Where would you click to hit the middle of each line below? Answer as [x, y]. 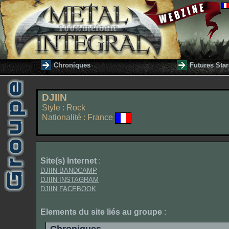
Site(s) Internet [68, 161]
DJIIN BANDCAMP [69, 170]
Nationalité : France [78, 118]
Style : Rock [64, 108]
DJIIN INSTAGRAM [70, 180]
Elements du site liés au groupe [101, 212]
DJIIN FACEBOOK [68, 189]
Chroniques [72, 65]
